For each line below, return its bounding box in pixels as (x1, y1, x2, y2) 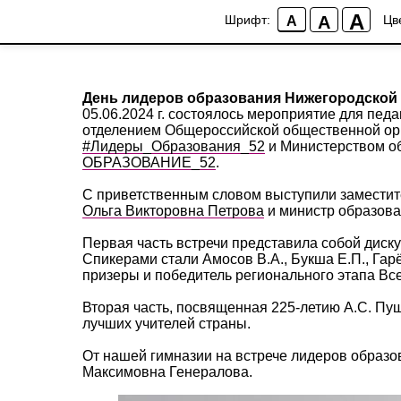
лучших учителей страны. (82, 316, 251, 331)
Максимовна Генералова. (82, 364, 252, 380)
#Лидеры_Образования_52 (82, 139, 265, 154)
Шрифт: (225, 13, 270, 27)
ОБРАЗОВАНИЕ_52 (82, 155, 216, 170)
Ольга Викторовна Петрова (82, 203, 264, 218)
